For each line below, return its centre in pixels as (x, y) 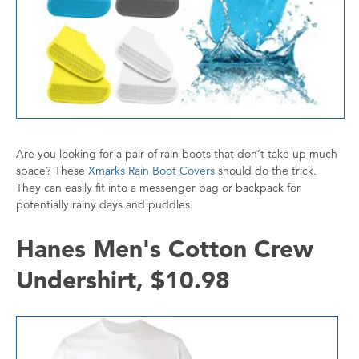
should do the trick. (266, 170)
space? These (52, 170)
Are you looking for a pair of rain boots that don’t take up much (177, 153)
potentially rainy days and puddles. (106, 204)
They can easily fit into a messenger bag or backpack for (158, 187)
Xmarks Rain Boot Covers (151, 170)
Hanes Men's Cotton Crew (165, 248)
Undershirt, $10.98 (123, 279)
